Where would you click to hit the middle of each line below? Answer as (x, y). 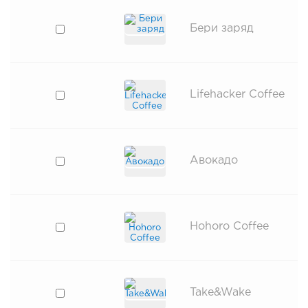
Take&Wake (220, 293)
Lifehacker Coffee (237, 95)
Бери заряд (222, 29)
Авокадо (214, 161)
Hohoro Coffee (229, 227)
